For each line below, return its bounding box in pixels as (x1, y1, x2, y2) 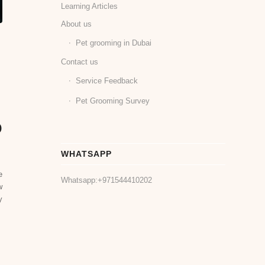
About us (61, 20, 92, 28)
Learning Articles (61, 2, 118, 11)
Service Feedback (76, 76, 138, 85)
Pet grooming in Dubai (76, 38, 152, 47)
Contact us (61, 57, 99, 66)
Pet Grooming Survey (76, 96, 150, 105)
